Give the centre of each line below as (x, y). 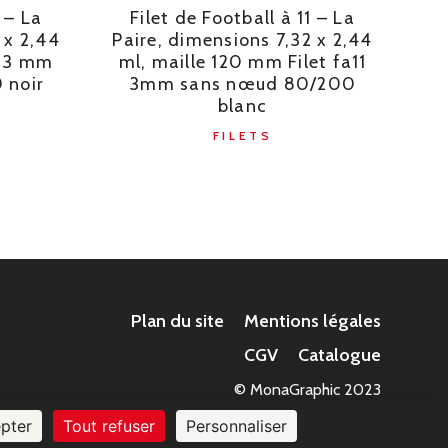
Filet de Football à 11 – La (242, 18)
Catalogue (339, 355)
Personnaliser (236, 426)
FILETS (242, 136)
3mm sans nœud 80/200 (243, 84)
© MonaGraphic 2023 (307, 390)
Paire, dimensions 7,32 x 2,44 (242, 40)
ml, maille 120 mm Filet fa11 (242, 62)
